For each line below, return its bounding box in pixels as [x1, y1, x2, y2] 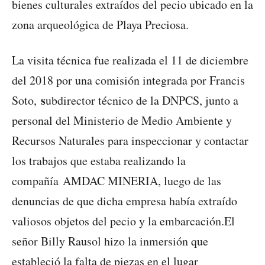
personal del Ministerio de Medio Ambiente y [12, 112, 232, 129]
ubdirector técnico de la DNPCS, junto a [46, 92, 238, 109]
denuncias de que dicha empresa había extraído [12, 193, 237, 209]
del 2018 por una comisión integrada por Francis [12, 72, 245, 89]
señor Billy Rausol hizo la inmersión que [12, 233, 208, 250]
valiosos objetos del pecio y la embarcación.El [12, 213, 235, 230]
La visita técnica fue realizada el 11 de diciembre [12, 52, 248, 69]
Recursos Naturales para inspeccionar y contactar [12, 132, 248, 149]
